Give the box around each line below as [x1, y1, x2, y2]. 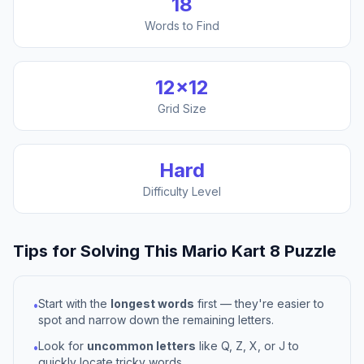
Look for [38, 339, 87, 353]
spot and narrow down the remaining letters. [38, 313, 274, 327]
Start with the [38, 297, 110, 310]
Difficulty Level [143, 184, 221, 198]
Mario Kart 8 [182, 241, 280, 261]
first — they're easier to [194, 297, 324, 310]
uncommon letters [87, 339, 196, 353]
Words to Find [145, 19, 219, 32]
